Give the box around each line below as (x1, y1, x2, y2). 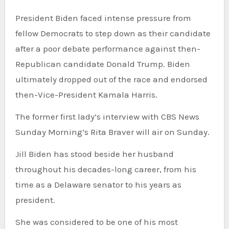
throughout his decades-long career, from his (15, 164, 196, 174)
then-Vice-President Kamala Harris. (15, 89, 157, 100)
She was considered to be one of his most (15, 216, 178, 227)
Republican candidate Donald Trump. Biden (15, 58, 190, 69)
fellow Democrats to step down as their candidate (15, 28, 211, 38)
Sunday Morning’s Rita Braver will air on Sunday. (15, 126, 210, 137)
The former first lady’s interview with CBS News (15, 111, 199, 122)
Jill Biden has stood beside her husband (15, 148, 174, 159)
